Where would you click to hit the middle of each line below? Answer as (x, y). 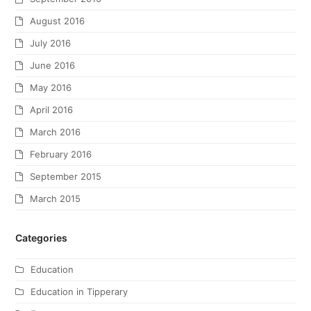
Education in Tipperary (79, 292)
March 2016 (56, 132)
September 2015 (66, 177)
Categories (42, 238)
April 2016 (52, 110)
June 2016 (53, 66)
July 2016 (51, 43)
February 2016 (61, 154)
